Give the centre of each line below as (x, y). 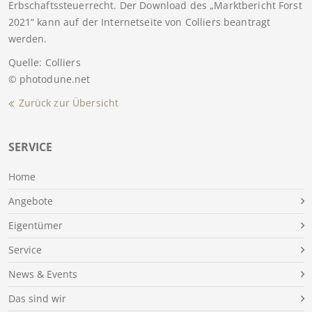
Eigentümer (35, 226)
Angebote (30, 201)
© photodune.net (49, 79)
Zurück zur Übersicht (69, 103)
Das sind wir (37, 299)
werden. (28, 39)
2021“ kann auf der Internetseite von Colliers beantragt (139, 22)
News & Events (42, 274)
